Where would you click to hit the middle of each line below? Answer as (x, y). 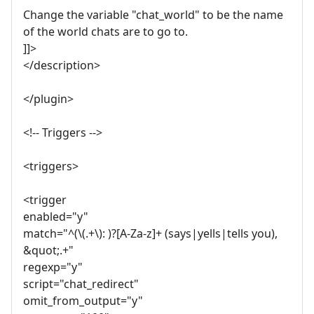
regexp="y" (53, 267)
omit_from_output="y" (83, 300)
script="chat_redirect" (81, 284)
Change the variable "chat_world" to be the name (153, 14)
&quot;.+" (48, 250)
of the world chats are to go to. (105, 31)
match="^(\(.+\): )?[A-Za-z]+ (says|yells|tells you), (150, 233)
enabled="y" (56, 216)
